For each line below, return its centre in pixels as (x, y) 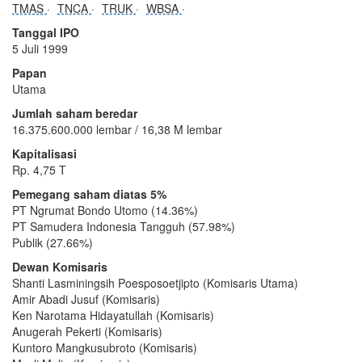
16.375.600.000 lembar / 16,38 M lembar (117, 129)
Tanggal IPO (46, 32)
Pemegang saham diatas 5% (89, 194)
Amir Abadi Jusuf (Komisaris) (86, 299)
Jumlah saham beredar (75, 113)
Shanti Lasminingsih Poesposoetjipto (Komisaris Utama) (155, 282)
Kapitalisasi (44, 153)
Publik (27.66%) (53, 242)
